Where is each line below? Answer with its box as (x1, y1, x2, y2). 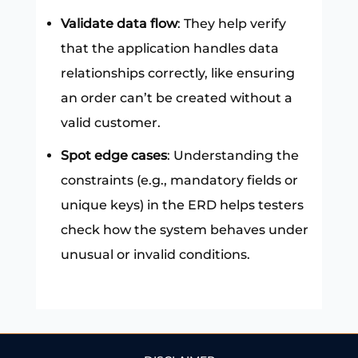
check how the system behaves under (60, 221, 308, 237)
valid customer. (60, 114, 161, 130)
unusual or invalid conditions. (60, 246, 250, 262)
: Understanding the (166, 147, 299, 163)
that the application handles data (60, 40, 279, 56)
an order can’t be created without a (60, 89, 292, 105)
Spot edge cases (60, 147, 167, 163)
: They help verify (177, 15, 286, 31)
